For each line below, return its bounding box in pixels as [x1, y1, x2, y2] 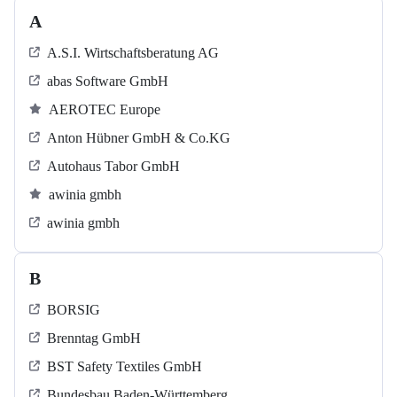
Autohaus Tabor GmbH [47, 159, 180, 175]
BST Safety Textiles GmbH [47, 359, 202, 375]
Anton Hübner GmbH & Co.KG [47, 130, 230, 146]
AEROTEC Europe [49, 102, 160, 118]
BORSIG [47, 302, 100, 318]
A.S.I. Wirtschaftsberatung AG [47, 45, 219, 61]
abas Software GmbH [47, 74, 168, 90]
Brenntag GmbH [47, 331, 141, 346]
